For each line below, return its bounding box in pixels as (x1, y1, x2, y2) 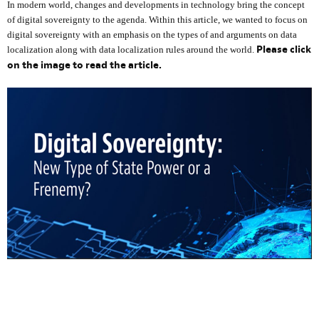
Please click (256, 43, 311, 56)
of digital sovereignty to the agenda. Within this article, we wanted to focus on (7, 14, 308, 25)
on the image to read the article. (7, 58, 162, 72)
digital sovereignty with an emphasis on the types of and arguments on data (7, 28, 297, 40)
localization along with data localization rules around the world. (7, 43, 256, 55)
